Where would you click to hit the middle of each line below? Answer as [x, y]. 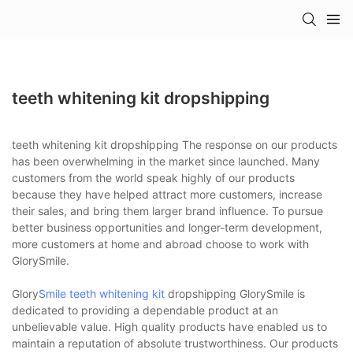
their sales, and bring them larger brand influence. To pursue [167, 210]
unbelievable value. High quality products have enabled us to [169, 326]
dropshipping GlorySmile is [235, 293]
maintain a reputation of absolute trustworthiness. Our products [175, 343]
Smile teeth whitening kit [102, 293]
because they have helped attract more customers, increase [167, 194]
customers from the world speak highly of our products [153, 177]
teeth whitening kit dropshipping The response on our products [175, 144]
